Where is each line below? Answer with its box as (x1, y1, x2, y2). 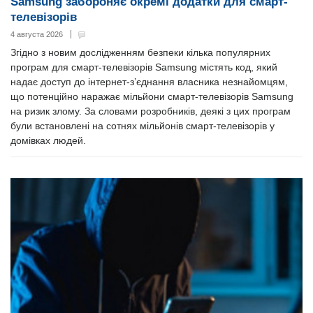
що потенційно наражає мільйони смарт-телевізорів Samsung (10, 91, 293, 103)
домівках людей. (10, 135, 86, 147)
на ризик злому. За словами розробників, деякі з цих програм (10, 105, 291, 117)
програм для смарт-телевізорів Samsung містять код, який (10, 61, 277, 73)
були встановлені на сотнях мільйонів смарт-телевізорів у (10, 120, 275, 132)
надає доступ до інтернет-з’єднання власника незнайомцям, (10, 76, 288, 88)
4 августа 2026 (10, 30, 63, 39)
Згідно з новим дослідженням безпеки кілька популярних (10, 47, 270, 59)
